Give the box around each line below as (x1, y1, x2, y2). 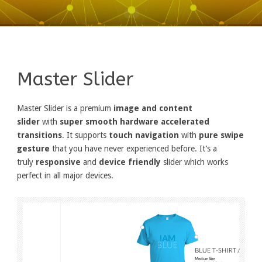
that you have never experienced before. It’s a (50, 144, 217, 154)
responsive (36, 157, 81, 167)
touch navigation (109, 130, 179, 140)
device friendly (99, 157, 161, 167)
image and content (113, 104, 192, 113)
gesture (17, 144, 50, 154)
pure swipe (199, 130, 244, 140)
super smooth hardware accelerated (60, 117, 209, 127)
